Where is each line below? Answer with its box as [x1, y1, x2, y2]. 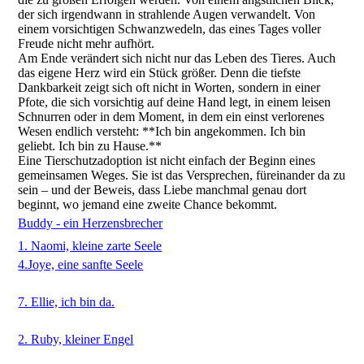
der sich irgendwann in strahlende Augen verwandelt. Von [18, 7, 316, 21]
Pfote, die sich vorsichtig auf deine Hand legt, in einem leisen [18, 95, 331, 109]
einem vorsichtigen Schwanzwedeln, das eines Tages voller [18, 22, 322, 36]
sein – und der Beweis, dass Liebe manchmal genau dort [18, 183, 307, 197]
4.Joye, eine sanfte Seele [18, 258, 144, 271]
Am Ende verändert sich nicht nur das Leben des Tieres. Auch [18, 51, 336, 65]
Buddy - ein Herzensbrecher [18, 216, 163, 230]
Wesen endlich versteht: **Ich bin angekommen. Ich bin [18, 124, 306, 138]
